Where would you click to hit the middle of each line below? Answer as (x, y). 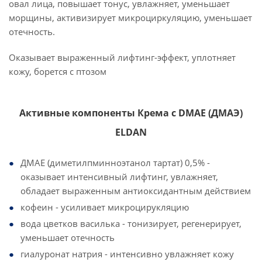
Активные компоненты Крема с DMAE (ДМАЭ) (131, 113)
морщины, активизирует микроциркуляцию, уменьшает (130, 18)
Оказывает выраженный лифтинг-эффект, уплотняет (122, 57)
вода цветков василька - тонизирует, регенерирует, (131, 223)
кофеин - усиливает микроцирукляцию (105, 207)
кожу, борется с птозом (58, 71)
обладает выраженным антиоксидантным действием (136, 191)
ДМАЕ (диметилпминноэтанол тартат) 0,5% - (115, 163)
